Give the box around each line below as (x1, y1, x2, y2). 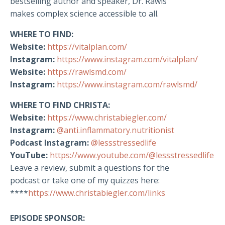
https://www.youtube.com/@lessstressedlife (50, 150, 214, 161)
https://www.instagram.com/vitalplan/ (57, 54, 198, 65)
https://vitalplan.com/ (47, 41, 127, 53)
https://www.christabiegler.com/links (28, 187, 165, 199)
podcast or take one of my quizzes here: (10, 175, 160, 186)
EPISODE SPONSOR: (10, 212, 85, 224)
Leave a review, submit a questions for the (10, 162, 169, 174)
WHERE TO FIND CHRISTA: (10, 99, 110, 111)
